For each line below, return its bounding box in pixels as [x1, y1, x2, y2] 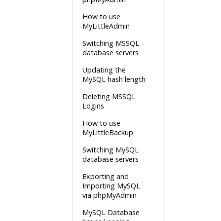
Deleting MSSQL [82, 92, 136, 101]
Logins [82, 101, 104, 110]
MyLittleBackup [82, 128, 133, 137]
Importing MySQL [82, 181, 140, 190]
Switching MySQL [82, 145, 139, 154]
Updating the [82, 65, 126, 74]
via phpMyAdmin [82, 190, 137, 200]
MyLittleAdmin [82, 21, 130, 31]
